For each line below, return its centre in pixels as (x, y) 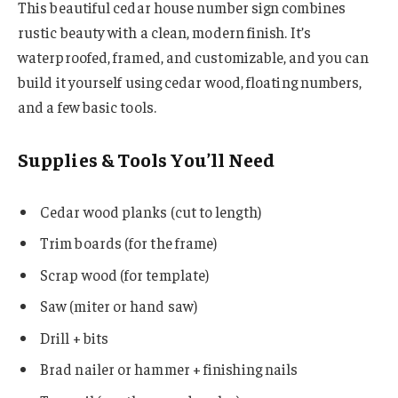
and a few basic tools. (87, 107)
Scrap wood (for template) (125, 274)
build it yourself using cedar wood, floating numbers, (190, 82)
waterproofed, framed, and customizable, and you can (194, 57)
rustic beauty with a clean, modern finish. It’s (164, 32)
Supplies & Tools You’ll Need (147, 159)
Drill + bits (75, 337)
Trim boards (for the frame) (129, 243)
